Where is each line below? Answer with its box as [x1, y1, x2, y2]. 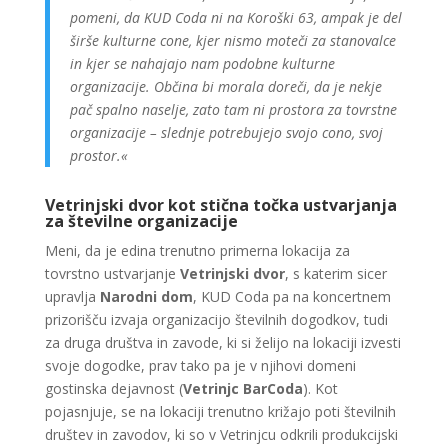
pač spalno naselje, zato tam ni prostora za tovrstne [69, 100, 397, 119]
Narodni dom [99, 287, 193, 306]
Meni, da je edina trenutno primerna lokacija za [44, 241, 350, 260]
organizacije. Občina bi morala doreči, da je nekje [69, 77, 382, 96]
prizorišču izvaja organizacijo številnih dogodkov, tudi [44, 310, 388, 329]
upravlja [44, 287, 100, 306]
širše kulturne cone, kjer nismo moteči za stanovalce [69, 31, 396, 50]
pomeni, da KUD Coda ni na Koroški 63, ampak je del [69, 8, 402, 27]
